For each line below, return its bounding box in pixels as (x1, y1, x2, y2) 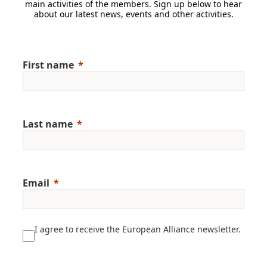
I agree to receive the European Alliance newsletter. (35, 223, 243, 235)
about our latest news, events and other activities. (33, 8, 234, 20)
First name (23, 58, 74, 72)
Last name (23, 117, 73, 131)
